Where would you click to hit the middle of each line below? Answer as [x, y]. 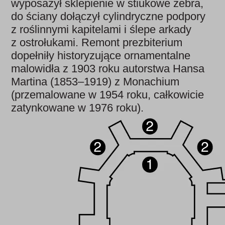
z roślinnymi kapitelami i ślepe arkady [101, 29]
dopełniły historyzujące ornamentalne [101, 55]
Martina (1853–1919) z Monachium [95, 82]
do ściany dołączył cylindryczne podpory [108, 16]
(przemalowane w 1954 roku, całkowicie [108, 95]
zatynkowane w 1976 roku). [78, 108]
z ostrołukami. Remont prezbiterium [97, 42]
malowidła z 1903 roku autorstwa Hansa [108, 69]
